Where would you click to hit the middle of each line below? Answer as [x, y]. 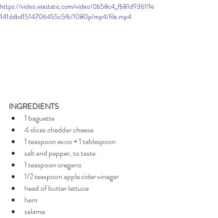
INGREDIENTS [34, 107]
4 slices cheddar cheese [59, 130]
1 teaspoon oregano [53, 165]
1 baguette [39, 118]
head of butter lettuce [56, 188]
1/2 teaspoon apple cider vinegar [72, 177]
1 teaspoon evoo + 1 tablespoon [70, 142]
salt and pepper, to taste [60, 153]
